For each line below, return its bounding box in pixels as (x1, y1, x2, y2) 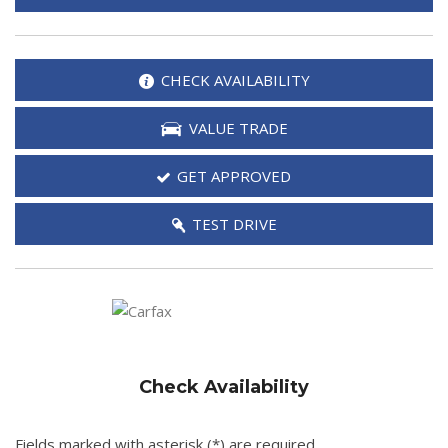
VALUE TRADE (188, 117, 288, 138)
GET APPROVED (177, 165, 291, 186)
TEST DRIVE (191, 213, 277, 234)
